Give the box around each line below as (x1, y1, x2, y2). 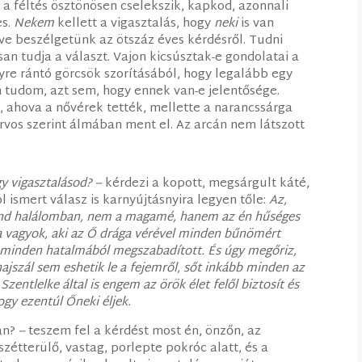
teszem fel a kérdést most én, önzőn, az (25, 320, 262, 343)
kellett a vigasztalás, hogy (54, 12, 215, 35)
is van (238, 12, 275, 35)
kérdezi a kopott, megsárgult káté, (102, 172, 310, 195)
